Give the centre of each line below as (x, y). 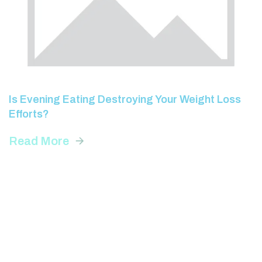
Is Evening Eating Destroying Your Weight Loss (125, 90)
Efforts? (29, 104)
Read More (39, 131)
